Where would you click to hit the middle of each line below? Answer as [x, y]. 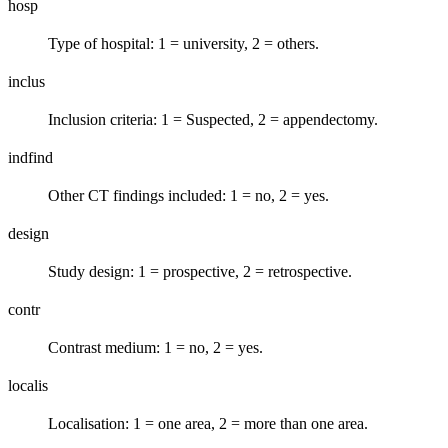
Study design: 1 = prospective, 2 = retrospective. [200, 271]
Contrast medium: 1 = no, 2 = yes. [155, 347]
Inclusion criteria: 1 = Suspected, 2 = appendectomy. [213, 119]
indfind [30, 157]
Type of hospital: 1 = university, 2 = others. [183, 43]
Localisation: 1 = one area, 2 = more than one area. [208, 423]
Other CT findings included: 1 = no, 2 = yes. [188, 195]
